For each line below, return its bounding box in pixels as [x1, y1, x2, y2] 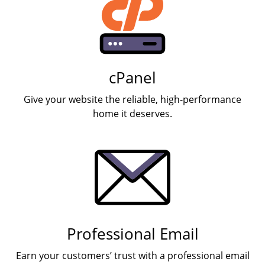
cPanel [109, 67, 156, 88]
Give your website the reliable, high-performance [24, 92, 241, 106]
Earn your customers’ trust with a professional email [15, 248, 250, 262]
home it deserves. [93, 106, 172, 120]
